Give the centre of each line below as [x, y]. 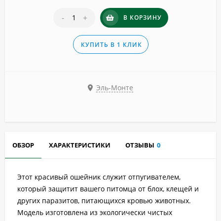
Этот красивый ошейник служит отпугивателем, [99, 177]
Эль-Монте [115, 87]
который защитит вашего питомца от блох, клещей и [108, 189]
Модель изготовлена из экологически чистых [95, 213]
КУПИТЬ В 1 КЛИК [111, 45]
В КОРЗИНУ [142, 18]
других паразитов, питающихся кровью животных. [104, 201]
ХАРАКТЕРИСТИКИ [80, 145]
